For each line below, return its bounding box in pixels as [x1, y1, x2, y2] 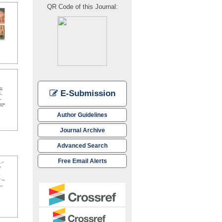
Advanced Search [57, 142, 108, 149]
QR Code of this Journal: [47, 2, 118, 10]
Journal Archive [59, 126, 105, 133]
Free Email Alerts [57, 157, 107, 164]
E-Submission [57, 88, 115, 98]
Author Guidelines [57, 111, 108, 118]
